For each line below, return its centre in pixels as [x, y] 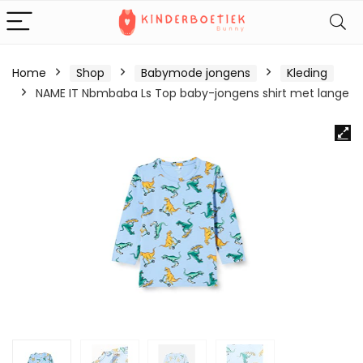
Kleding [307, 73]
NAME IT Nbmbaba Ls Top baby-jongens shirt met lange [192, 93]
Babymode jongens [196, 73]
